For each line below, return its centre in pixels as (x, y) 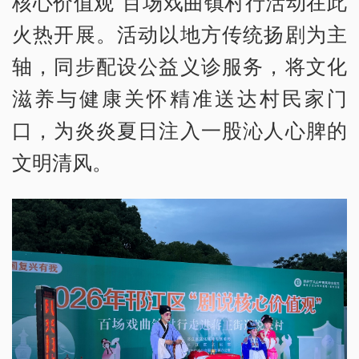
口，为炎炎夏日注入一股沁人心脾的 (179, 130)
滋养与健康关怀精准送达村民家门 (179, 98)
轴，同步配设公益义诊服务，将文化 (179, 66)
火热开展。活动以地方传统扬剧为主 (179, 34)
